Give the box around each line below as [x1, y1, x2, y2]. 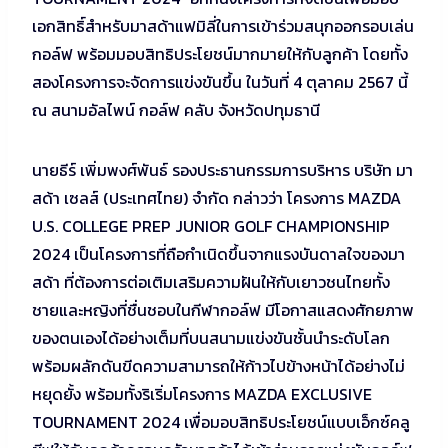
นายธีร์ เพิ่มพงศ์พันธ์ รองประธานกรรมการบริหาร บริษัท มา [32, 157, 413, 182]
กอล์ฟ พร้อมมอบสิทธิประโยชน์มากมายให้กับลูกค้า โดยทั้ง [32, 41, 408, 66]
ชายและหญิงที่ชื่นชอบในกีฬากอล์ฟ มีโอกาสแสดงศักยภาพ [32, 297, 414, 322]
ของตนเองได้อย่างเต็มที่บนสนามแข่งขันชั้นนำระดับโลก [32, 325, 390, 350]
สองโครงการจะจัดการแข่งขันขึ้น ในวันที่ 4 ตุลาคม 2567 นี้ [32, 69, 408, 94]
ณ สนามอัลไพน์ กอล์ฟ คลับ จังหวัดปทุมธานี [32, 97, 320, 122]
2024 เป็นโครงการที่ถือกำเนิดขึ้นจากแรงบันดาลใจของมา [32, 241, 405, 266]
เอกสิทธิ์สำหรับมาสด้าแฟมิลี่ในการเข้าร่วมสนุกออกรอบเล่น [32, 13, 414, 38]
